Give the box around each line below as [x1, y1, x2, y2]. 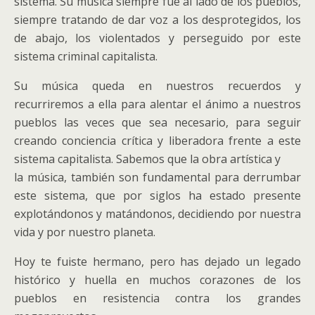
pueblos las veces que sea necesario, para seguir [14, 115, 301, 130]
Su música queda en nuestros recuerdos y [14, 78, 301, 94]
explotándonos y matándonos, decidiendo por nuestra [14, 206, 301, 221]
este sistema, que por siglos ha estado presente [14, 188, 301, 203]
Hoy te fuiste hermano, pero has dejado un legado [14, 254, 301, 269]
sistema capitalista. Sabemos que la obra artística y [14, 151, 281, 167]
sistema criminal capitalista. [14, 49, 157, 64]
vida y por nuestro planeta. [14, 224, 155, 240]
